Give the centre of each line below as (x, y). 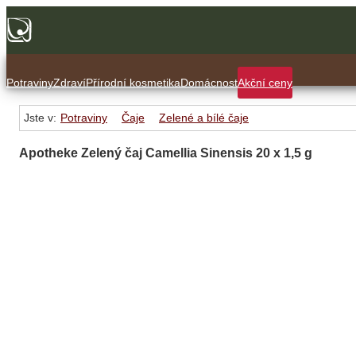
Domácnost (209, 82)
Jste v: (40, 118)
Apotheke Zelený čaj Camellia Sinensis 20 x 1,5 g (166, 153)
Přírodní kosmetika (133, 82)
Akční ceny (265, 82)
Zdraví (70, 82)
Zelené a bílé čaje (204, 118)
